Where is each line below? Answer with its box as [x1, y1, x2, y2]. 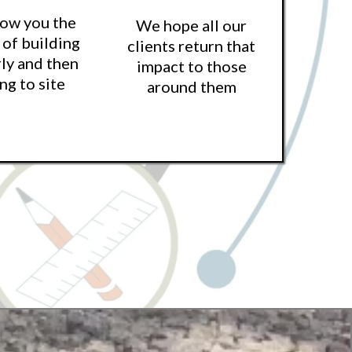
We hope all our [136, 15, 247, 35]
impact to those [136, 56, 247, 75]
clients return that [127, 35, 256, 55]
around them [146, 76, 236, 96]
